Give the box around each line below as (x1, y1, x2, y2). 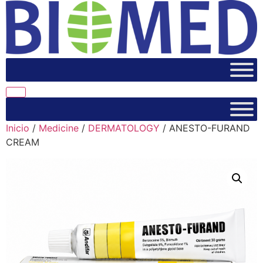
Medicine (39, 122, 79, 134)
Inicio (6, 122, 29, 134)
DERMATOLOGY (88, 122, 160, 134)
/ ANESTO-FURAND (160, 122, 250, 134)
